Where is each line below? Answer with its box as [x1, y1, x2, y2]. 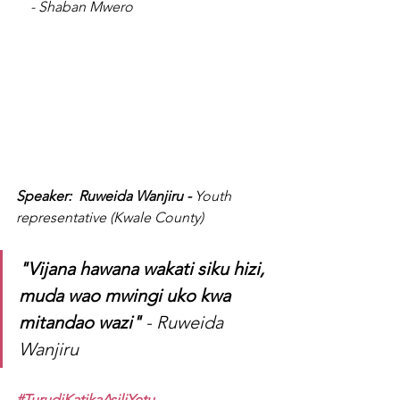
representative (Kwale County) [16, 209, 204, 227]
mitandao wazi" [19, 312, 141, 334]
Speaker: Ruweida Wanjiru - [16, 187, 195, 205]
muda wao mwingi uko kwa [19, 285, 235, 307]
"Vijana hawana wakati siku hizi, [19, 258, 269, 280]
